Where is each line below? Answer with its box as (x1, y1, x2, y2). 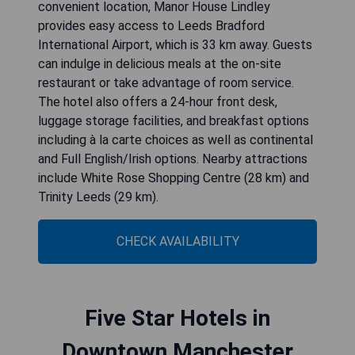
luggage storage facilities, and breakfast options (38, 113, 309, 129)
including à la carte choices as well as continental (38, 132, 313, 148)
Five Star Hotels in (85, 305, 270, 332)
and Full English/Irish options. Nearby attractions (38, 151, 307, 167)
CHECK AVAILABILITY (116, 234, 239, 250)
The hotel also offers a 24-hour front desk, (38, 94, 277, 110)
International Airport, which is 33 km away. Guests (38, 37, 312, 53)
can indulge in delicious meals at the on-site (38, 56, 281, 72)
